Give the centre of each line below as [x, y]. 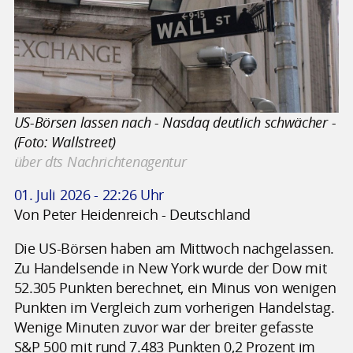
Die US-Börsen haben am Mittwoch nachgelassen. [174, 248]
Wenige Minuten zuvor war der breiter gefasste [164, 327]
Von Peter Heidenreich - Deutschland [132, 215]
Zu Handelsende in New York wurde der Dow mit [170, 268]
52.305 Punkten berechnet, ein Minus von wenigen [175, 287]
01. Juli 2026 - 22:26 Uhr [89, 195]
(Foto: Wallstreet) [65, 141]
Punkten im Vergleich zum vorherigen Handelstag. [174, 307]
